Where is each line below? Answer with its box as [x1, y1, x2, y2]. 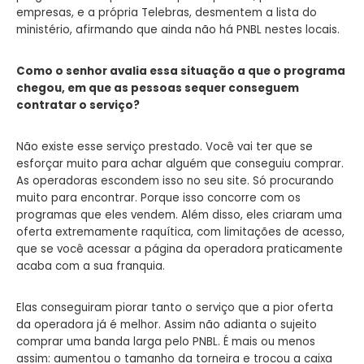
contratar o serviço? [16, 97, 140, 113]
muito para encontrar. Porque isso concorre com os [16, 189, 301, 206]
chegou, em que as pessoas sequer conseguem [16, 80, 299, 96]
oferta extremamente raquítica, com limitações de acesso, [16, 223, 344, 240]
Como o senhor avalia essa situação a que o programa [16, 63, 345, 79]
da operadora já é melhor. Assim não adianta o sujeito [16, 316, 317, 332]
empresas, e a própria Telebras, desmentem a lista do [16, 4, 317, 20]
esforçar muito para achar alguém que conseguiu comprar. [16, 155, 344, 171]
